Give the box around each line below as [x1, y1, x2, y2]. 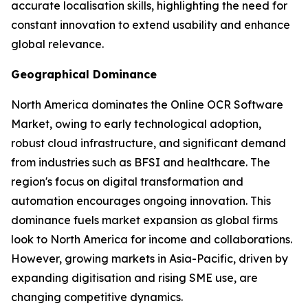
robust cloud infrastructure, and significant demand [11, 136, 286, 151]
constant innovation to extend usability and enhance [11, 18, 290, 32]
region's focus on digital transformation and [11, 175, 243, 189]
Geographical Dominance [11, 67, 157, 82]
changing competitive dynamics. [11, 290, 183, 305]
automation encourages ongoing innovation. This [11, 194, 271, 208]
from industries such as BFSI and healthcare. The [11, 155, 270, 170]
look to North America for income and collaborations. [11, 232, 292, 247]
